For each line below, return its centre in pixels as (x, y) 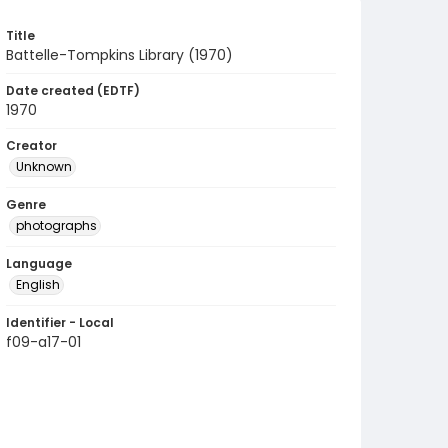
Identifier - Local (60, 322)
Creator (31, 145)
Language (39, 263)
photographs (56, 225)
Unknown (44, 166)
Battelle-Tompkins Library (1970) (119, 55)
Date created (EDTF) (73, 90)
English (38, 284)
